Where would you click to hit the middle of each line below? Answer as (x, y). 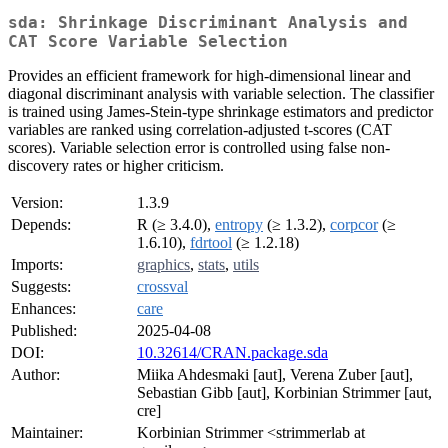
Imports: (37, 265)
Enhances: (43, 309)
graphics (163, 265)
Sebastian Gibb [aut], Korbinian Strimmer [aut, (284, 393)
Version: (37, 203)
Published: (44, 331)
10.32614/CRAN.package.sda (232, 353)
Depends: (41, 225)
